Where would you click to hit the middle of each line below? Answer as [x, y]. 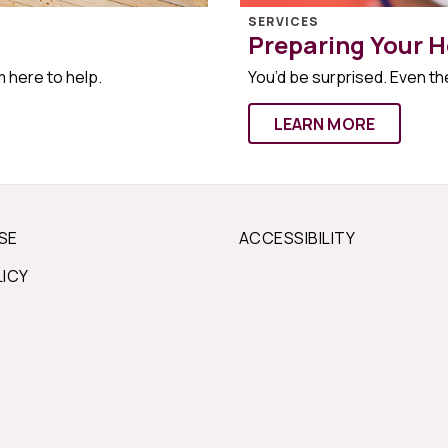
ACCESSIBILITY [297, 238]
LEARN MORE [324, 123]
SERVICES [284, 21]
